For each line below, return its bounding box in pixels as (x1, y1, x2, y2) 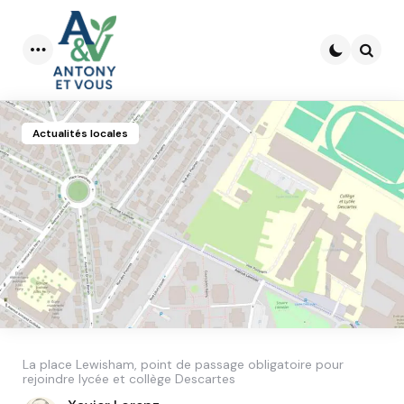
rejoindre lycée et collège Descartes (23, 370, 235, 387)
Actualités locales (32, 125, 128, 141)
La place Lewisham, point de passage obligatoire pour (23, 355, 344, 372)
